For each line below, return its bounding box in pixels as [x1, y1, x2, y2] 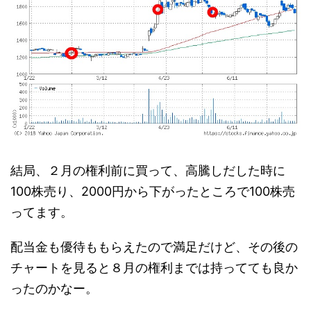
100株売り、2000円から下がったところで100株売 [10, 183, 295, 199]
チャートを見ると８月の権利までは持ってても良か [10, 260, 298, 275]
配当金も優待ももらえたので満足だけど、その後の [10, 239, 298, 254]
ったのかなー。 [10, 280, 98, 296]
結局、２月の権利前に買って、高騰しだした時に [10, 162, 285, 178]
